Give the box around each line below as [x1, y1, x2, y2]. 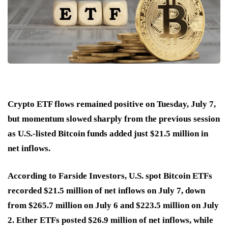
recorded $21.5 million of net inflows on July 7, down [8, 185, 205, 195]
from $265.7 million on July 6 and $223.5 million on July [8, 200, 219, 210]
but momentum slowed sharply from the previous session [8, 113, 220, 124]
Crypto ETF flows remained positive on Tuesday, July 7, [8, 99, 216, 109]
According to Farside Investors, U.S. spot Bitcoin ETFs [8, 170, 212, 181]
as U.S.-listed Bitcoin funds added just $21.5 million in [8, 128, 208, 138]
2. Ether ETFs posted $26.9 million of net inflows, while [8, 215, 213, 225]
